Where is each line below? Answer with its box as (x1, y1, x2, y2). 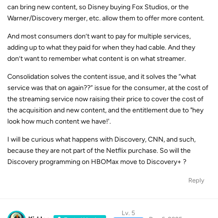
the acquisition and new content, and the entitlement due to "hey (7, 106, 203, 114)
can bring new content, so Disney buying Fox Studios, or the (7, 3, 189, 11)
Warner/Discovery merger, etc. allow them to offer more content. (7, 14, 204, 22)
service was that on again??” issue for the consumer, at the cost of (7, 84, 208, 92)
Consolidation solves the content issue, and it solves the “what (7, 73, 196, 81)
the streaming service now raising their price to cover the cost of (7, 95, 203, 103)
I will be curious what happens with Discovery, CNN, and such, (7, 135, 196, 144)
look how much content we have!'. (7, 117, 111, 126)
